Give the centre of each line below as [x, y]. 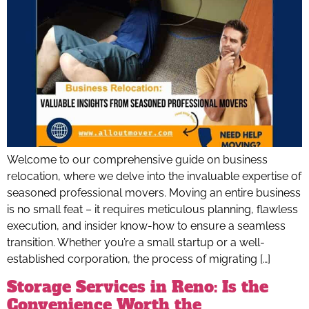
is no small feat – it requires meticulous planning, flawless [152, 210]
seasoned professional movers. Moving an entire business [154, 193]
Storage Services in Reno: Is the [138, 287]
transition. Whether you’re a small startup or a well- [136, 243]
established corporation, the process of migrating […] [139, 259]
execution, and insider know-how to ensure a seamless [146, 226]
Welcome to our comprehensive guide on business [137, 160]
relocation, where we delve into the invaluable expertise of [154, 177]
